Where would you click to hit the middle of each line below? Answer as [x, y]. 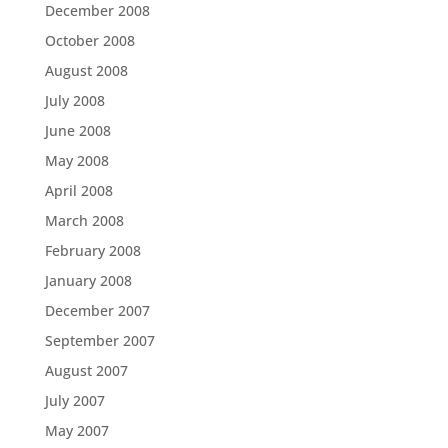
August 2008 [86, 70]
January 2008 [88, 280]
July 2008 [74, 100]
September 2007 [99, 340]
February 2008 [92, 250]
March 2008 [84, 220]
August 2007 [86, 370]
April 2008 [78, 190]
